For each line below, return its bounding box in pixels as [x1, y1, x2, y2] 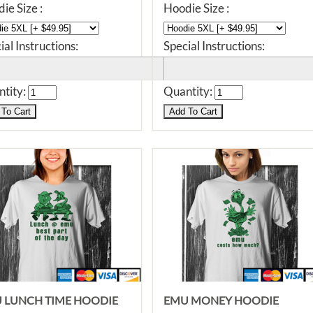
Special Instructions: [163, 38, 265, 53]
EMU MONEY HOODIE [163, 293, 279, 307]
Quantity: [163, 84, 214, 99]
